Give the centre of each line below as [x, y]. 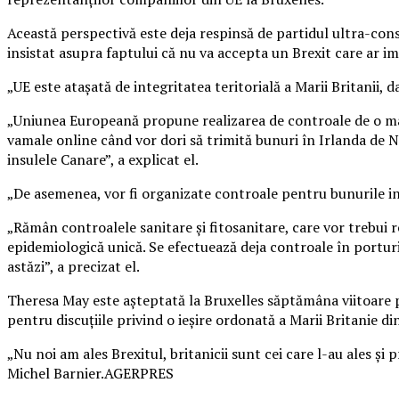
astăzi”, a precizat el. [75, 266]
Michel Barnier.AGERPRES [90, 373]
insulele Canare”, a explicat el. [104, 159]
